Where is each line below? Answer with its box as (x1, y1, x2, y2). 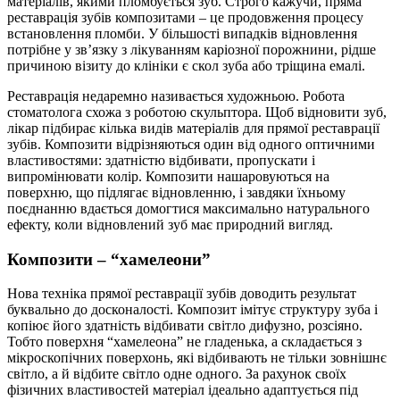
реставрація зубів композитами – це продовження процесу (7, 9, 363, 25)
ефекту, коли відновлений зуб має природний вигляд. (7, 216, 333, 232)
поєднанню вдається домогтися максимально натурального (7, 200, 370, 216)
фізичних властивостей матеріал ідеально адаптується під (7, 382, 358, 398)
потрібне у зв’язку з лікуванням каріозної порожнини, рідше (7, 41, 376, 57)
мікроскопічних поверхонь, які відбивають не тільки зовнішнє (7, 350, 387, 366)
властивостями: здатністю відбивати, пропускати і (7, 152, 315, 168)
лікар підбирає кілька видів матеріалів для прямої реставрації (7, 120, 379, 136)
